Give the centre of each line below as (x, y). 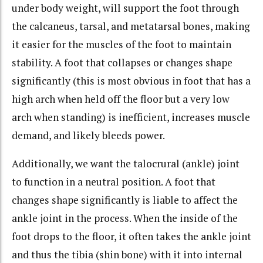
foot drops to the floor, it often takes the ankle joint (131, 237)
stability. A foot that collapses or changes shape (122, 62)
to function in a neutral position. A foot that (114, 182)
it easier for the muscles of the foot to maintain (122, 44)
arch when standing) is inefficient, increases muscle (131, 117)
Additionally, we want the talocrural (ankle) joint (126, 164)
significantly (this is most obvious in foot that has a (131, 80)
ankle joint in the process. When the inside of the (125, 218)
